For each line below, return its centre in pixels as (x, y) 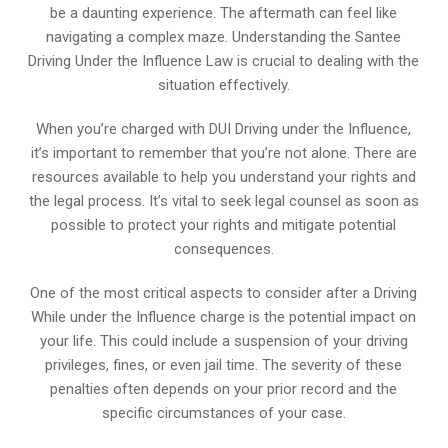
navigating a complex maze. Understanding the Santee (224, 36)
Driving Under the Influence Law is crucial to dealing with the (224, 60)
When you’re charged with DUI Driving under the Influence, (224, 128)
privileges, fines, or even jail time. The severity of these (224, 364)
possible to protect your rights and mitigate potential (224, 224)
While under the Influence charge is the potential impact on (224, 316)
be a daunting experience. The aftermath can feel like (224, 12)
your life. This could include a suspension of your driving (223, 340)
